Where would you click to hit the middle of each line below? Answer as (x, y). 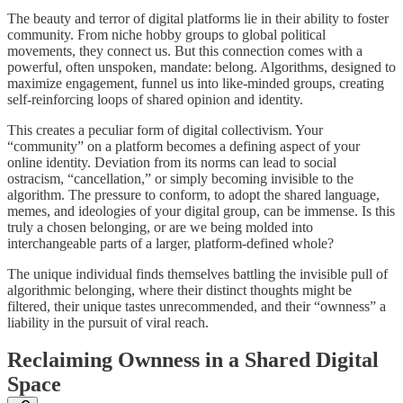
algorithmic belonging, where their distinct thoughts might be (179, 290)
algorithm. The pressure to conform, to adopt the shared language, (193, 194)
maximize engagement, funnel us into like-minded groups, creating (196, 83)
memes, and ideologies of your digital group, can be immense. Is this (201, 210)
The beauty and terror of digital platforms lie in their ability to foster (198, 18)
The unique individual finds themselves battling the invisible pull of (197, 273)
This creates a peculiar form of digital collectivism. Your (165, 130)
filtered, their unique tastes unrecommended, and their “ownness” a (197, 306)
